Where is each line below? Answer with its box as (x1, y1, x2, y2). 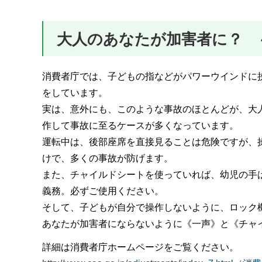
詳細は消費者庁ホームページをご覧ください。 (42, 242, 239, 253)
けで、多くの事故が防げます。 (42, 153, 173, 163)
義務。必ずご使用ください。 (42, 185, 164, 196)
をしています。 (42, 87, 108, 98)
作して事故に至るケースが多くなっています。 (42, 120, 239, 130)
